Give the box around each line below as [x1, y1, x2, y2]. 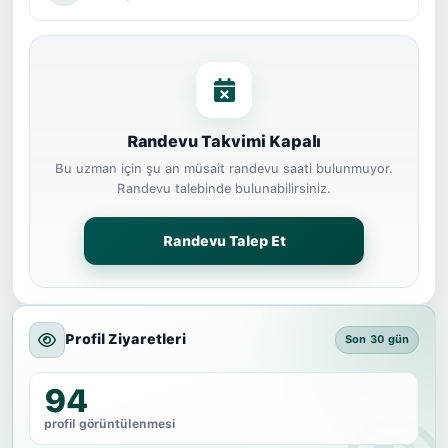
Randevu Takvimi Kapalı [126, 131, 322, 151]
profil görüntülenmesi [44, 416, 175, 431]
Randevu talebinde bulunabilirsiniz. [117, 180, 331, 196]
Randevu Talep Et [162, 232, 286, 249]
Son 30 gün [345, 333, 410, 347]
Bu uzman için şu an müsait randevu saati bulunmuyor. [55, 160, 393, 176]
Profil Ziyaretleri [65, 331, 186, 348]
